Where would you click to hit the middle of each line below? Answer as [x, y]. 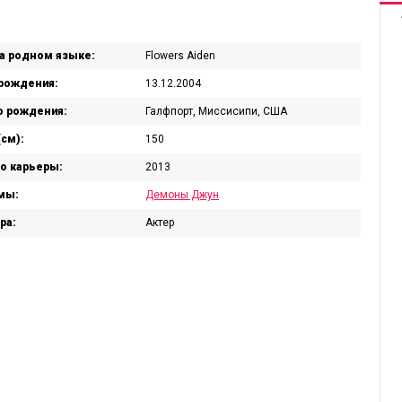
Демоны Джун [182, 195]
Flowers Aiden [180, 56]
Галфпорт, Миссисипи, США [216, 111]
